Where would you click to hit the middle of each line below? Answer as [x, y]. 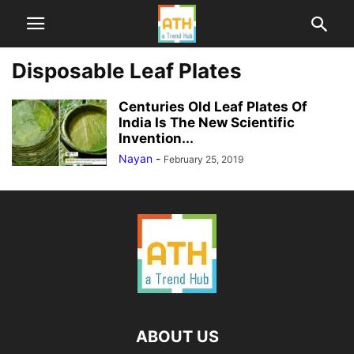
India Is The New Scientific [207, 122]
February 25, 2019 [203, 159]
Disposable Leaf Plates [127, 71]
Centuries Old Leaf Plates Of [213, 107]
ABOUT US [177, 337]
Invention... [156, 138]
